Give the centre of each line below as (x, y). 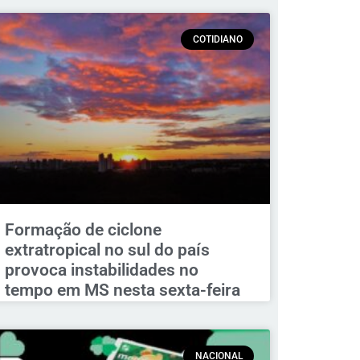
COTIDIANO (217, 40)
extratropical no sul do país (107, 250)
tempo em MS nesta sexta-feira (122, 290)
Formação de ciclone (83, 229)
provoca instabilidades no (101, 270)
